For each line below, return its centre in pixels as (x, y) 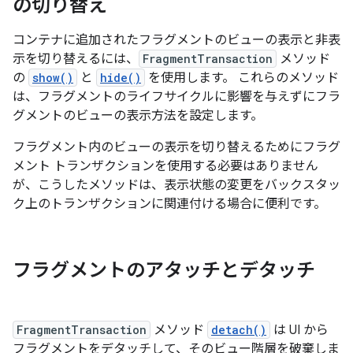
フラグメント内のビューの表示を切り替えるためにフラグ (176, 147)
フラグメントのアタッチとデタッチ (164, 270)
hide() (121, 78)
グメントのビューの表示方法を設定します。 (138, 116)
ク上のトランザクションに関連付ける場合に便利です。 (169, 204)
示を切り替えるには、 (76, 59)
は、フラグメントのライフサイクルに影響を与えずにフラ (176, 97)
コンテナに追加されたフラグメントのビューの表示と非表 (176, 40)
